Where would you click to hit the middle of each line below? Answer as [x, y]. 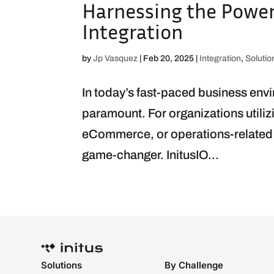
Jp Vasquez [116, 58]
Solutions [62, 265]
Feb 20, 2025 [169, 58]
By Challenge [194, 265]
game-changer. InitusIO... [151, 154]
